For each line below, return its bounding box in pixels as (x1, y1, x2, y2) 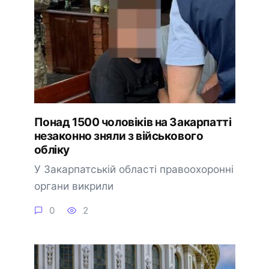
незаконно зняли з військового (34, 128, 204, 143)
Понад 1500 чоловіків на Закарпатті (34, 115, 232, 129)
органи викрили (34, 179, 113, 192)
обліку (34, 142, 70, 157)
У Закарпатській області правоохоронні (34, 162, 234, 175)
